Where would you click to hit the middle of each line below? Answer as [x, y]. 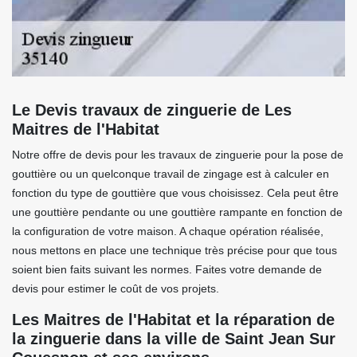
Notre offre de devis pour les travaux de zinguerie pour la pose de [178, 155]
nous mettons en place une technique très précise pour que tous [175, 250]
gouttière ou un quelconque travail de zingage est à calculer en [171, 174]
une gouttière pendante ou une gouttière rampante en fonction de [177, 212]
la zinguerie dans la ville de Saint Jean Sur [174, 339]
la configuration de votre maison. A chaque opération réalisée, [168, 231]
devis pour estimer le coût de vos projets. [116, 288]
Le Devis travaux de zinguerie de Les [152, 110]
